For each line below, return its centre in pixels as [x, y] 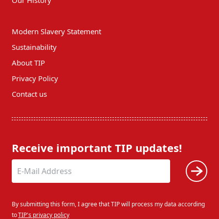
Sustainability [34, 47]
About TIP [28, 62]
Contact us [29, 94]
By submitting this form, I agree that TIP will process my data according [108, 204]
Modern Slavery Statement [56, 31]
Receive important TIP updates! [97, 147]
